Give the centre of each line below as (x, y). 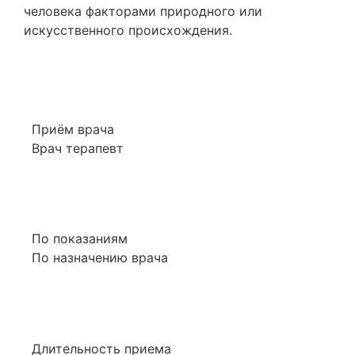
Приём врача (73, 129)
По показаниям (80, 239)
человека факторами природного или (143, 11)
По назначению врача (100, 258)
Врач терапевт (78, 148)
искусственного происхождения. (128, 31)
